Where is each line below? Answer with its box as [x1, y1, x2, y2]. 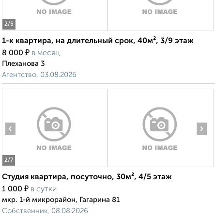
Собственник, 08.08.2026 [2, 207, 88, 215]
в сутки [31, 186, 57, 194]
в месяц [31, 49, 60, 58]
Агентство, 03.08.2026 [2, 71, 77, 79]
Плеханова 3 [2, 60, 45, 68]
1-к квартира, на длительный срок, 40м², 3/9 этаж [2, 37, 194, 46]
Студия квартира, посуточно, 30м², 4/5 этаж [2, 173, 172, 182]
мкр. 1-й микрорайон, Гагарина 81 [2, 196, 120, 204]
